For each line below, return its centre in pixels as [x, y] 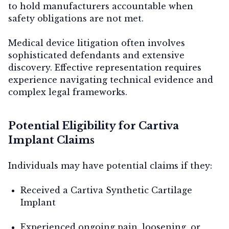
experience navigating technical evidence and [111, 79]
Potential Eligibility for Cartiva [94, 125]
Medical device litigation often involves [97, 43]
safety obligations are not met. [76, 18]
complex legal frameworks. [68, 92]
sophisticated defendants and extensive [96, 55]
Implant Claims [51, 140]
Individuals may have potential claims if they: [110, 165]
